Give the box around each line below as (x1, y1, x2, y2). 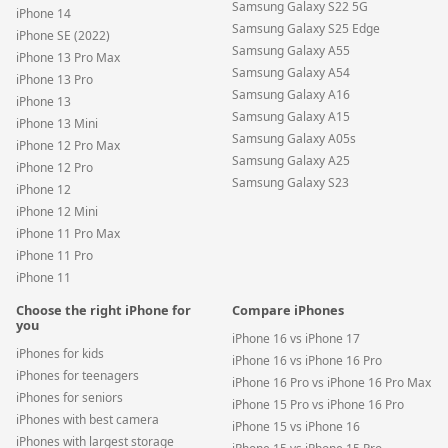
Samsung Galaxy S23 (232, 174, 349, 192)
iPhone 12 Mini (16, 203, 98, 221)
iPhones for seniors (16, 389, 123, 407)
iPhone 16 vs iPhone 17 (232, 330, 360, 348)
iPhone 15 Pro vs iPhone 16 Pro (232, 396, 404, 414)
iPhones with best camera (16, 411, 159, 429)
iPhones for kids (16, 345, 104, 363)
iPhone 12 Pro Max (16, 137, 120, 155)
